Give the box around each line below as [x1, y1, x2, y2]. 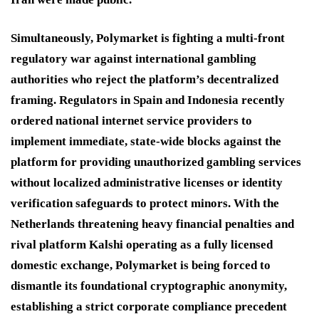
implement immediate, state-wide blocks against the [11, 134, 281, 148]
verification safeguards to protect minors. [11, 196, 234, 210]
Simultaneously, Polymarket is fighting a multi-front [11, 31, 285, 45]
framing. [11, 93, 56, 107]
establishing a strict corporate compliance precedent [11, 299, 287, 313]
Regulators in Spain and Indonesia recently [56, 93, 285, 107]
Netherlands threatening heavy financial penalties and [11, 216, 294, 231]
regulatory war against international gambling [11, 51, 256, 66]
